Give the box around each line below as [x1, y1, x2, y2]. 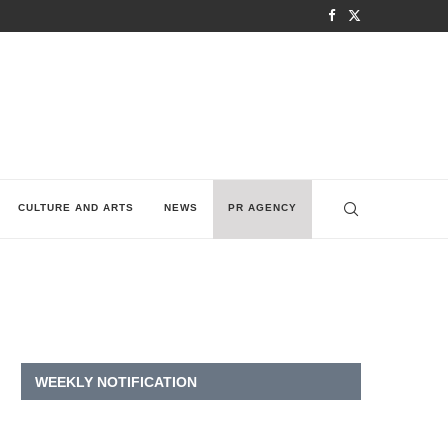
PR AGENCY [228, 202, 297, 213]
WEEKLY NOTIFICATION [35, 374, 197, 390]
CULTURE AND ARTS [18, 202, 134, 213]
